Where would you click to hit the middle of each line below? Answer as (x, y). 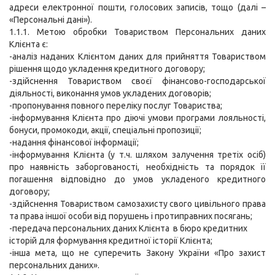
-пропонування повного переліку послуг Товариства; (116, 106)
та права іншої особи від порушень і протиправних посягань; (131, 216)
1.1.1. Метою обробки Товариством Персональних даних (137, 32)
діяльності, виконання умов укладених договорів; (110, 94)
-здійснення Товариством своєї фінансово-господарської (137, 81)
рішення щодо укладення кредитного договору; (107, 69)
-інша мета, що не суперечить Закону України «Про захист (137, 253)
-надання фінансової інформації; (74, 143)
